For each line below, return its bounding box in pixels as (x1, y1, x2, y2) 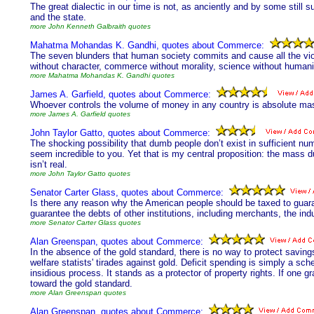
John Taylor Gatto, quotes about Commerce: (30, 128, 210, 138)
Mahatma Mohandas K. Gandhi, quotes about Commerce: (30, 40, 264, 50)
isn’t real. (30, 159, 67, 170)
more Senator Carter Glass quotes (30, 219, 141, 226)
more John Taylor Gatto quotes (30, 170, 130, 177)
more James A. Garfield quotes (30, 110, 130, 118)
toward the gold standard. (30, 278, 132, 289)
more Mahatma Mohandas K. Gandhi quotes (30, 71, 175, 79)
